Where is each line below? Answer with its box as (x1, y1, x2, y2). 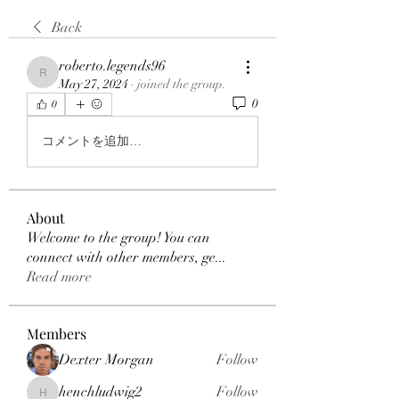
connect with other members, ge (27, 248, 216, 266)
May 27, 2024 (59, 76, 128, 92)
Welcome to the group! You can (27, 228, 210, 247)
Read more (27, 267, 92, 286)
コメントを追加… (42, 134, 142, 150)
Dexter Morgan (59, 350, 154, 369)
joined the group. (137, 76, 226, 92)
